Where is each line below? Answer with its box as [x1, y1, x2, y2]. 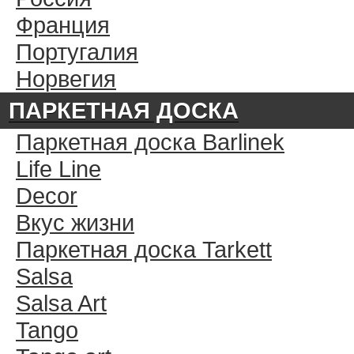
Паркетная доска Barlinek [16, 129, 284, 155]
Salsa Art [16, 290, 107, 316]
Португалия [16, 39, 138, 65]
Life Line [16, 156, 101, 182]
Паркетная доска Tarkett [16, 236, 272, 262]
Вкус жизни [16, 209, 134, 235]
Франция [16, 12, 110, 38]
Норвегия [16, 66, 116, 92]
